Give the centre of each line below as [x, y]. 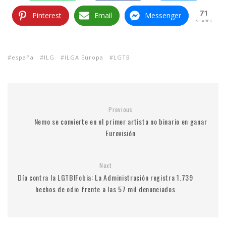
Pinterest [47, 15]
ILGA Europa [84, 57]
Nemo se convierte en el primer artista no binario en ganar [121, 121]
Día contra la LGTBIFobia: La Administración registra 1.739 [105, 177]
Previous [121, 109]
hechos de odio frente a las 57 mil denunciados [105, 189]
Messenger [163, 15]
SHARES [204, 20]
